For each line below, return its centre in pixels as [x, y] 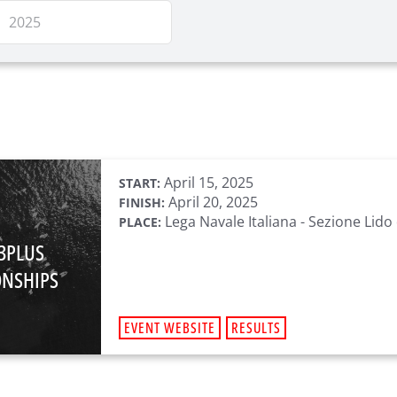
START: [140, 183]
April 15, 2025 [207, 183]
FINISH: [142, 202]
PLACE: [140, 222]
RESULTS [256, 328]
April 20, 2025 [211, 202]
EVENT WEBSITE [170, 328]
